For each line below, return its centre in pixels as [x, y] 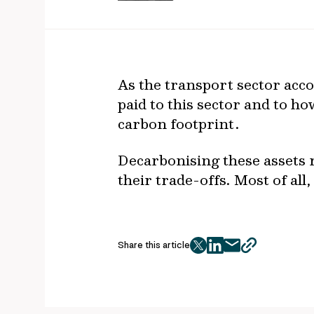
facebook [238, 253]
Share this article [154, 245]
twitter [216, 253]
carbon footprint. [179, 123]
